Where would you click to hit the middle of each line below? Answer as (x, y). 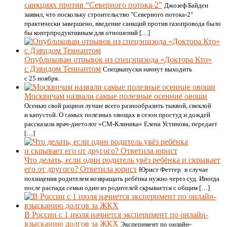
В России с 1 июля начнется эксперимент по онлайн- (116, 215)
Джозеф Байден (186, 5)
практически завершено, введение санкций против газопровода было (123, 24)
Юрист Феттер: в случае (174, 169)
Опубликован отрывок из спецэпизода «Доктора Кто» (118, 60)
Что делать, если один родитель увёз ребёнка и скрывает (122, 160)
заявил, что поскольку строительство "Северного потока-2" (109, 14)
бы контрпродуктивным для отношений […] (87, 33)
